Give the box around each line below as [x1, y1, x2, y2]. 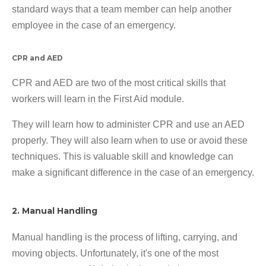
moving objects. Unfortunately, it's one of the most [12, 248, 218, 259]
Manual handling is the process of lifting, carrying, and [12, 232, 237, 243]
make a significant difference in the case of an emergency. [12, 167, 254, 178]
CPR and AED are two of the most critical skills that [12, 78, 226, 88]
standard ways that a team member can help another [12, 4, 232, 15]
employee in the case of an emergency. [12, 20, 176, 31]
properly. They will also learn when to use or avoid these [12, 135, 248, 146]
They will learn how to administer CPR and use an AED [12, 119, 245, 130]
